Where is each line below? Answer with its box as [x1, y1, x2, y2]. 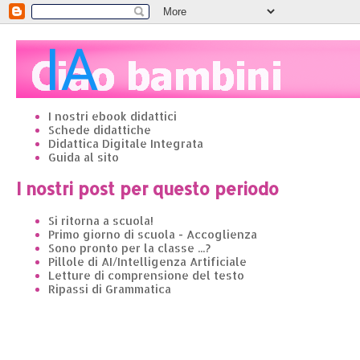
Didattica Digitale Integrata [48, 137, 203, 150]
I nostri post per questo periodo [16, 178, 279, 200]
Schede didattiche [48, 123, 151, 137]
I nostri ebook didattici [48, 109, 177, 123]
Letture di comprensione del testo [48, 268, 244, 282]
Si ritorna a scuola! [48, 213, 153, 227]
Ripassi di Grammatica [48, 281, 171, 296]
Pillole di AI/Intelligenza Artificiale [48, 254, 247, 268]
